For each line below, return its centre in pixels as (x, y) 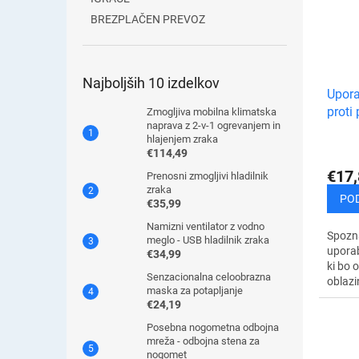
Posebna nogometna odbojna (213, 327)
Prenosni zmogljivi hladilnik (208, 176)
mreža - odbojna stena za (203, 341)
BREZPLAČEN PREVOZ (148, 19)
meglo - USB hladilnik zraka (208, 240)
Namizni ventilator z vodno (206, 226)
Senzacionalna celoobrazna (209, 277)
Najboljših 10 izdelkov (151, 83)
